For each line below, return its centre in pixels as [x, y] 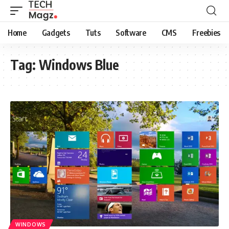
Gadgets [56, 33]
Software [131, 33]
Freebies [206, 33]
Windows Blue [79, 65]
